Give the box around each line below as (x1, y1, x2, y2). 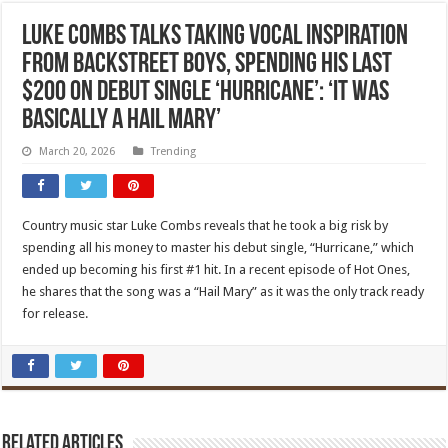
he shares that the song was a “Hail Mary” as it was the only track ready (22, 284, 425, 299)
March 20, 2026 (39, 145, 116, 158)
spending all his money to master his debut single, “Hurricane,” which (22, 240, 415, 255)
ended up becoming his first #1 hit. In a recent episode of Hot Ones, (22, 262, 411, 277)
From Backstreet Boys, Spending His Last (22, 51, 393, 79)
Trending (151, 145, 197, 158)
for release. (22, 306, 92, 321)
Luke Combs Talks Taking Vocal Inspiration (22, 23, 409, 51)
